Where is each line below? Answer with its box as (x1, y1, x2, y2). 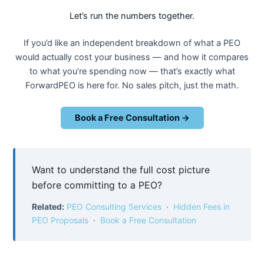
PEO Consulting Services (67, 201, 162, 212)
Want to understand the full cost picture (32, 163, 210, 176)
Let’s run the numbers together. (70, 11, 194, 22)
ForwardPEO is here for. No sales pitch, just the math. (25, 80, 239, 91)
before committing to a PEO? (32, 179, 163, 191)
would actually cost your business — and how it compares (15, 52, 249, 63)
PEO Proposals (32, 214, 89, 225)
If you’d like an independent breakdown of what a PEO (24, 38, 240, 49)
